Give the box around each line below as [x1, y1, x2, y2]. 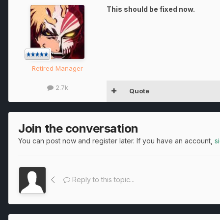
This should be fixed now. [107, 4, 195, 13]
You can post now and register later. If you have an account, [18, 136, 215, 145]
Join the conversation [18, 121, 138, 136]
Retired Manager [32, 64, 83, 72]
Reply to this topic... [70, 175, 135, 184]
